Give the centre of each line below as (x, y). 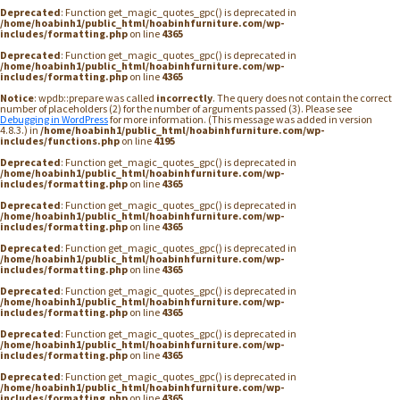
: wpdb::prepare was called (95, 98)
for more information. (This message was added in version (240, 119)
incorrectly (184, 98)
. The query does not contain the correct (302, 98)
